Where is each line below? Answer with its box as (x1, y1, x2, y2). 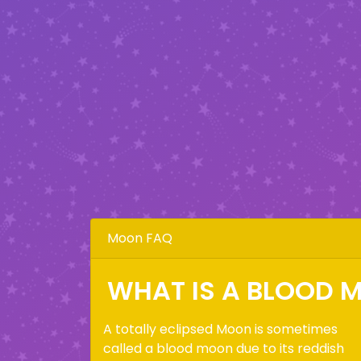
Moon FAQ (107, 229, 172, 247)
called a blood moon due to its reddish (103, 339, 344, 358)
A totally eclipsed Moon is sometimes (103, 320, 338, 338)
